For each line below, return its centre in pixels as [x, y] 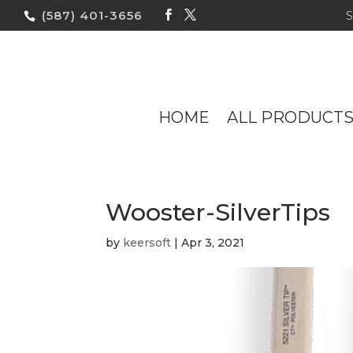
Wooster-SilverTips [218, 212]
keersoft [147, 243]
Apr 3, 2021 [213, 243]
